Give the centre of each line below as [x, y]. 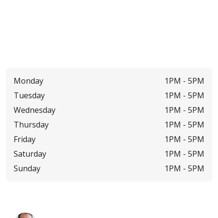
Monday [28, 81]
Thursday [31, 124]
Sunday [27, 168]
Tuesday [29, 95]
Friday [25, 139]
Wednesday [35, 110]
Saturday [30, 154]
